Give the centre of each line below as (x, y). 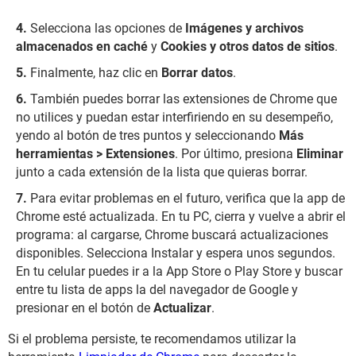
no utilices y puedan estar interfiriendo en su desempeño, (174, 118)
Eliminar (320, 154)
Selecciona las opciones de (106, 29)
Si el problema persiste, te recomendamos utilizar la (152, 339)
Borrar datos (197, 73)
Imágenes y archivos (243, 29)
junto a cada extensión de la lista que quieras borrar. (162, 172)
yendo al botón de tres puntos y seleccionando (147, 136)
